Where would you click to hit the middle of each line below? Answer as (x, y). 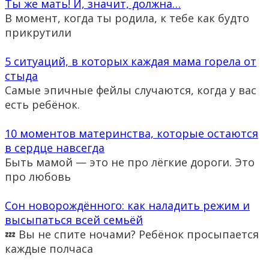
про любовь (38, 177)
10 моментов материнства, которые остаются (131, 134)
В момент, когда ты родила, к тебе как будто (127, 18)
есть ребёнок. (42, 105)
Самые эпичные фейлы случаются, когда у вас (131, 90)
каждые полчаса (49, 249)
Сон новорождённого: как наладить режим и (127, 206)
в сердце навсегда (55, 148)
